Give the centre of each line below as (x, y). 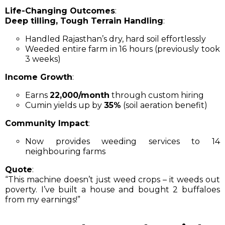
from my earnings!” (44, 200)
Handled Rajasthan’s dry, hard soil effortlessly (116, 39)
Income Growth (39, 77)
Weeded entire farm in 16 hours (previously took (123, 49)
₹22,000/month (80, 95)
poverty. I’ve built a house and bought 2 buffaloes (113, 190)
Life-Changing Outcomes (60, 11)
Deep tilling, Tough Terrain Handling (84, 21)
